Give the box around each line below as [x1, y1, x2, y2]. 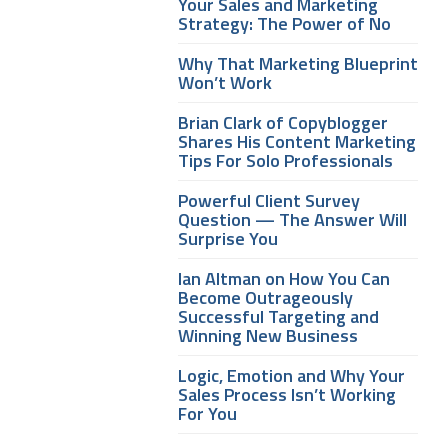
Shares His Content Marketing [178, 127, 416, 155]
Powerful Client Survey [178, 186, 360, 214]
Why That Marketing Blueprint [178, 49, 418, 77]
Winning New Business [178, 321, 358, 349]
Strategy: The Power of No [178, 9, 391, 37]
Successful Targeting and [178, 302, 379, 330]
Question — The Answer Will [178, 205, 407, 233]
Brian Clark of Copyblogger [178, 108, 388, 136]
